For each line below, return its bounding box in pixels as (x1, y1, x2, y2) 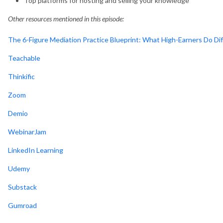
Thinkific (8, 72, 35, 81)
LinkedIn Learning (8, 145, 63, 154)
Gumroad (8, 201, 37, 210)
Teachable (8, 53, 40, 62)
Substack (8, 182, 37, 191)
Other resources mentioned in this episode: (8, 14, 124, 23)
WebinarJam (8, 127, 46, 136)
